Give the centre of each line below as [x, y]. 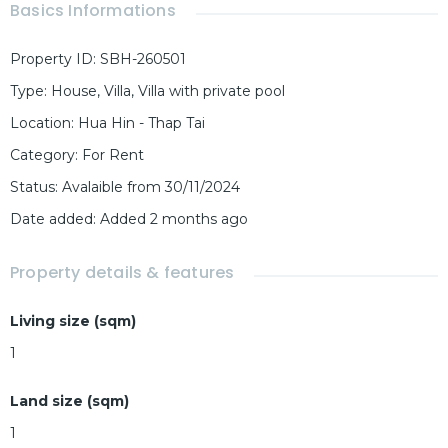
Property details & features [122, 273]
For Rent [113, 155]
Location [40, 123]
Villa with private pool [211, 91]
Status [32, 187]
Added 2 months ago [174, 219]
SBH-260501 [143, 59]
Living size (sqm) [73, 321]
